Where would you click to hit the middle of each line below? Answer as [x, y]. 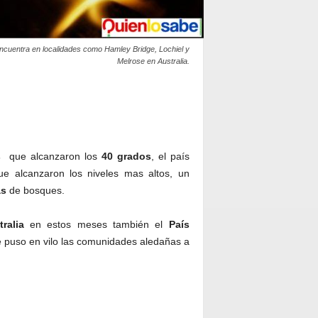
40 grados [126, 156]
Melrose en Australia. [153, 61]
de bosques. [35, 190]
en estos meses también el [96, 224]
